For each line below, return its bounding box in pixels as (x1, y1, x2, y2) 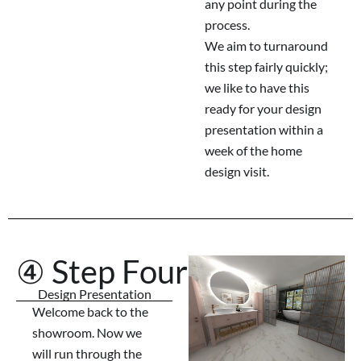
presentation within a (205, 122, 323, 138)
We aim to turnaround (205, 38, 328, 54)
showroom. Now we (32, 325, 142, 341)
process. (205, 17, 250, 33)
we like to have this (205, 80, 309, 96)
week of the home (205, 143, 302, 159)
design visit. (205, 164, 269, 180)
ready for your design (205, 101, 322, 117)
